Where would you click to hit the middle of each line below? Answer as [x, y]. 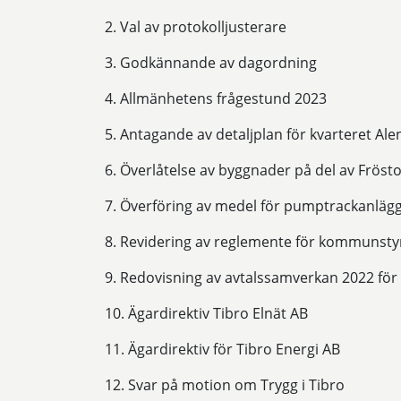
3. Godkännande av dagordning [211, 63]
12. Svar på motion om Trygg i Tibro [225, 385]
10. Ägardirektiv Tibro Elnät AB [206, 314]
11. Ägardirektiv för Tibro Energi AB [222, 350]
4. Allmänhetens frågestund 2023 [216, 99]
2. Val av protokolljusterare [196, 27]
